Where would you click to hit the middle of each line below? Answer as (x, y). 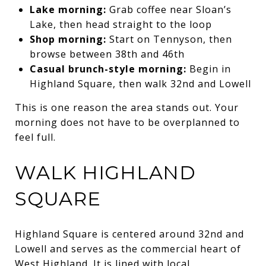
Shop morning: (68, 39)
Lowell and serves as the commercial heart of (128, 248)
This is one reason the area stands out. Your (127, 107)
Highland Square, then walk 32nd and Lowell (140, 83)
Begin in (208, 69)
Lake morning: (68, 9)
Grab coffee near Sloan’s (169, 9)
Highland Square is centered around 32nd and (129, 234)
